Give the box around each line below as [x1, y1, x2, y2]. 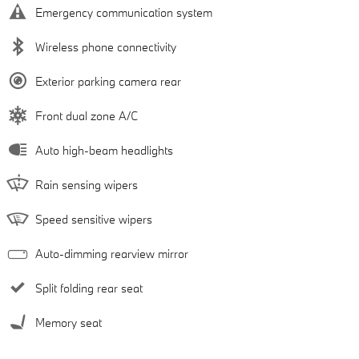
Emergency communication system [35, 5, 212, 21]
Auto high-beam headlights [35, 143, 173, 159]
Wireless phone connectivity [35, 39, 176, 55]
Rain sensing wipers [35, 177, 138, 193]
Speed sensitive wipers [35, 212, 152, 228]
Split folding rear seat [35, 280, 143, 296]
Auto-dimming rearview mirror [35, 246, 188, 262]
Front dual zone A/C [35, 108, 138, 124]
